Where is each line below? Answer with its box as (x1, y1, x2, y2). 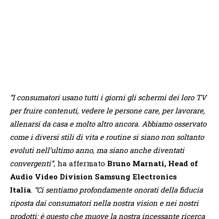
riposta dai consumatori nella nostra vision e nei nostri (10, 197, 198, 208)
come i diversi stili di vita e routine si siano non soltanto (10, 131, 204, 142)
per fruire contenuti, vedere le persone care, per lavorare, (10, 105, 205, 115)
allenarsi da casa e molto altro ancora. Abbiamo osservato (10, 118, 206, 129)
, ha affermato (54, 158, 107, 168)
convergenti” (10, 158, 54, 168)
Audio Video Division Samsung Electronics (10, 171, 177, 181)
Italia (10, 184, 31, 195)
